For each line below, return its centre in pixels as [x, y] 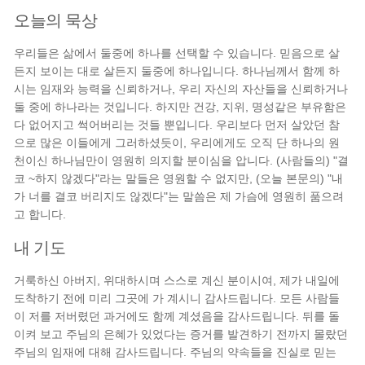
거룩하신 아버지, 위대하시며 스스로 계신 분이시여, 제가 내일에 [177, 280]
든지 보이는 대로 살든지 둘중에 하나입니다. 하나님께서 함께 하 [177, 71]
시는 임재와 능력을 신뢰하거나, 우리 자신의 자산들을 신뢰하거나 [181, 89]
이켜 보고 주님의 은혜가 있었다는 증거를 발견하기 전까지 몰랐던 [181, 334]
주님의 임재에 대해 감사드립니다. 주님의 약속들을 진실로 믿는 [176, 352]
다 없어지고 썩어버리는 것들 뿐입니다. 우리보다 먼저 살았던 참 [177, 125]
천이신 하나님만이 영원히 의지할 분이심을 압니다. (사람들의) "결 [182, 161]
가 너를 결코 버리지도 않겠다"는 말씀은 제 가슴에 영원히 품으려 [179, 196]
